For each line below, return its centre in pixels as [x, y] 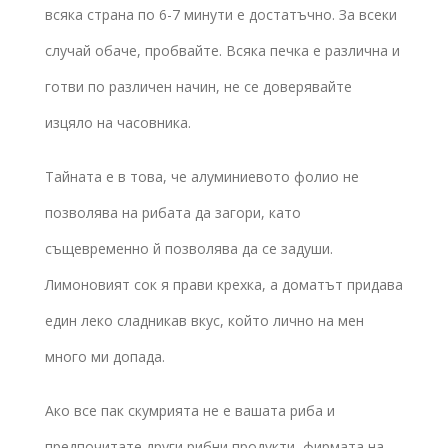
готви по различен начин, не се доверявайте [198, 86]
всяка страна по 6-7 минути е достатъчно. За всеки [221, 14]
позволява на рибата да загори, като [173, 212]
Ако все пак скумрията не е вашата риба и [190, 410]
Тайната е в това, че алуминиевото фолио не [202, 176]
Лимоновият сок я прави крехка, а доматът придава [224, 284]
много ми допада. [105, 356]
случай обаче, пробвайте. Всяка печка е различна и [222, 50]
